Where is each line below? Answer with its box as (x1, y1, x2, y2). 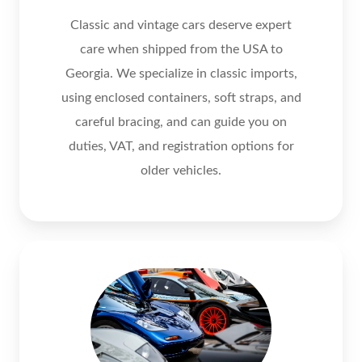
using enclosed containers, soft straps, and (61, 91, 301, 105)
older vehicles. (141, 164, 221, 178)
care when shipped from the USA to (79, 43, 283, 57)
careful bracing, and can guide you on (75, 116, 287, 129)
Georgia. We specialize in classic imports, (65, 67, 297, 81)
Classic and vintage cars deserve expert (70, 19, 292, 32)
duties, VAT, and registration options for (68, 140, 294, 154)
